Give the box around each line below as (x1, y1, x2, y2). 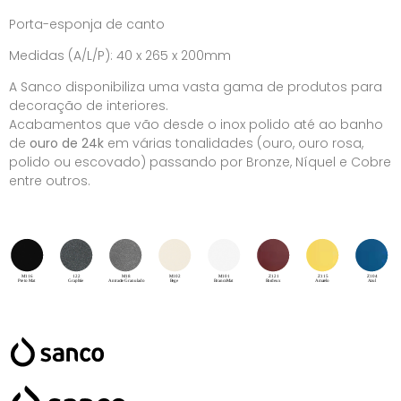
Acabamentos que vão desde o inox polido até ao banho (9, 115, 383, 134)
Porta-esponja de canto (9, 14, 165, 33)
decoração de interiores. (9, 97, 168, 115)
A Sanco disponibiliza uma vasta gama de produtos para (9, 78, 382, 97)
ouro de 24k (30, 134, 104, 153)
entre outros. (9, 172, 90, 191)
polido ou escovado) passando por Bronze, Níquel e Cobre (9, 153, 391, 172)
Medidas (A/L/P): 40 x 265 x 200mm (9, 47, 231, 65)
